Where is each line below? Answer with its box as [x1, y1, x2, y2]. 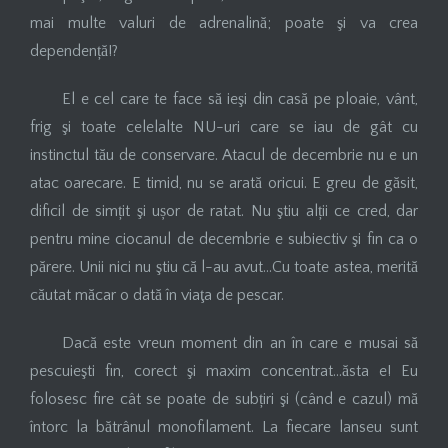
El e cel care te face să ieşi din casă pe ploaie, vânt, [62, 89, 418, 108]
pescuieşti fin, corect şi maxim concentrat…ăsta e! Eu [30, 361, 418, 380]
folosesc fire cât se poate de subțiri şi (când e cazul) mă [30, 389, 418, 408]
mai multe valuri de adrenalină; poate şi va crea [30, 13, 418, 32]
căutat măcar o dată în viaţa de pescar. [30, 285, 284, 304]
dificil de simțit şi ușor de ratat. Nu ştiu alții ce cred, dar [30, 201, 418, 220]
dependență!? [30, 41, 118, 60]
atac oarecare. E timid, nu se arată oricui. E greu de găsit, [30, 173, 418, 192]
